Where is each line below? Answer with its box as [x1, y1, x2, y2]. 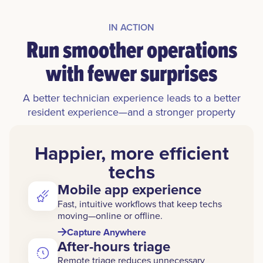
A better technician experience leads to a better [22, 90, 241, 106]
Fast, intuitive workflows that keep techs [58, 197, 222, 210]
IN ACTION [109, 21, 154, 35]
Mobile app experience [58, 179, 201, 200]
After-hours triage [58, 235, 170, 257]
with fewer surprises [46, 56, 217, 90]
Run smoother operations [26, 33, 237, 67]
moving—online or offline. [58, 208, 163, 222]
